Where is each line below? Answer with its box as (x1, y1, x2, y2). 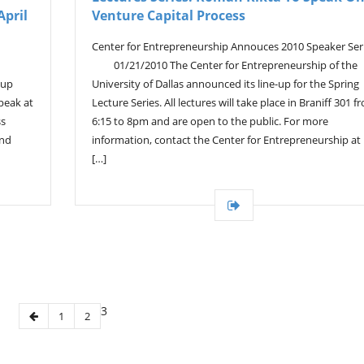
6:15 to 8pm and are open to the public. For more (92, 114, 328, 128)
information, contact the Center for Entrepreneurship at (92, 132, 361, 147)
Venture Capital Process (92, 6, 245, 24)
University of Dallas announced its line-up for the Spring (92, 76, 359, 91)
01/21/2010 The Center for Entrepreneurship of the (92, 58, 357, 72)
